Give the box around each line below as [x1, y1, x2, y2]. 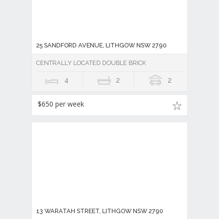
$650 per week [38, 99, 84, 109]
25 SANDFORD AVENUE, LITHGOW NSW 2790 [36, 42, 167, 49]
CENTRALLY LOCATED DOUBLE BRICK [36, 59, 146, 67]
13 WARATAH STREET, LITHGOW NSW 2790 [36, 207, 163, 215]
